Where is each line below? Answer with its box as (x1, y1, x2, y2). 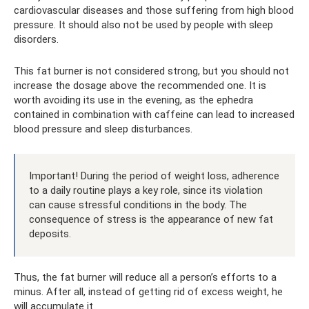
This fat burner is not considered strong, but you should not (14, 64, 289, 77)
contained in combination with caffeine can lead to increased (14, 108, 295, 121)
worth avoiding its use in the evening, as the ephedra (14, 93, 253, 106)
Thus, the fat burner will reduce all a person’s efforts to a (14, 270, 277, 283)
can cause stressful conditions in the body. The (29, 198, 247, 211)
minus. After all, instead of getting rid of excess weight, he (14, 285, 283, 298)
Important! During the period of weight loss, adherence (29, 169, 279, 182)
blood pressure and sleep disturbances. (14, 122, 192, 135)
